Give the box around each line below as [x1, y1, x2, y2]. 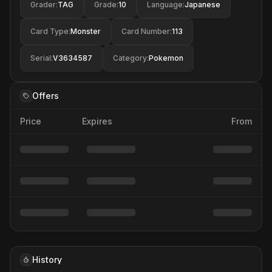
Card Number [121, 27, 170, 36]
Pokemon [149, 53, 183, 63]
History [32, 254, 62, 265]
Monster [70, 27, 101, 36]
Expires [82, 116, 112, 126]
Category [113, 53, 147, 63]
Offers [32, 90, 59, 101]
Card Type [30, 27, 69, 36]
